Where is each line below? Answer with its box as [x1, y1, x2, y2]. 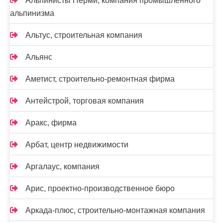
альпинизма [10, 9, 54, 18]
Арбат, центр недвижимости [25, 140, 128, 149]
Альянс [25, 53, 52, 62]
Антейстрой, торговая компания [25, 97, 144, 106]
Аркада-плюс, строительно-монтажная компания [25, 206, 205, 215]
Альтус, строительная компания [25, 31, 142, 40]
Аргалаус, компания [25, 162, 100, 171]
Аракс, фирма [25, 118, 77, 127]
